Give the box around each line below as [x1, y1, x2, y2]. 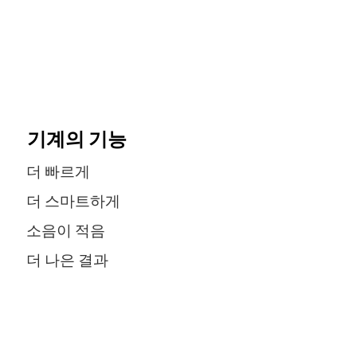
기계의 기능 [23, 126, 127, 151]
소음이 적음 [20, 224, 105, 240]
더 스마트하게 [20, 194, 120, 210]
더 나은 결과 [20, 253, 108, 269]
